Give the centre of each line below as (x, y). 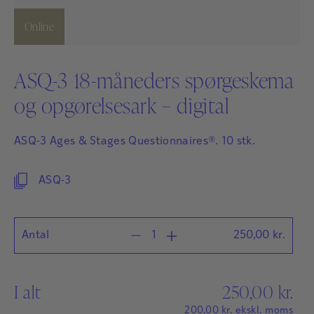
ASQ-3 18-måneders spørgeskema (154, 80)
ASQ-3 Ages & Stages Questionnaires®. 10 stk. (135, 142)
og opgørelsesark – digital (122, 105)
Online (39, 27)
